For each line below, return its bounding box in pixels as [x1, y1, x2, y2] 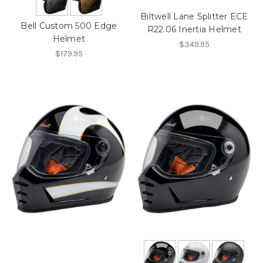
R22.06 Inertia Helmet [147, 23, 241, 35]
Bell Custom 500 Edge [21, 20, 117, 31]
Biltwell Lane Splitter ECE [140, 11, 248, 22]
